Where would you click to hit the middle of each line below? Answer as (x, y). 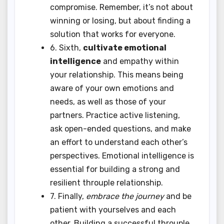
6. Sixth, (66, 47)
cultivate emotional (125, 47)
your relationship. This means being (117, 74)
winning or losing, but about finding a (120, 20)
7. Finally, (68, 196)
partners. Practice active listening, (115, 115)
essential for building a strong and (115, 169)
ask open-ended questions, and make (120, 128)
